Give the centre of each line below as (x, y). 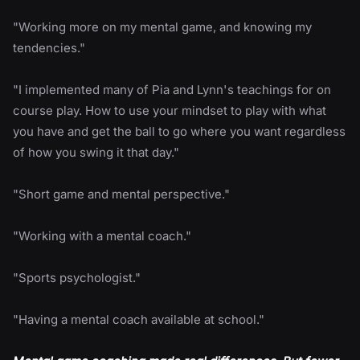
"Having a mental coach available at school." (139, 320)
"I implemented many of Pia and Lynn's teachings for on (172, 90)
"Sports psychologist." (77, 278)
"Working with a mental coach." (102, 236)
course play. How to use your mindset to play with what (170, 111)
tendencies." (49, 48)
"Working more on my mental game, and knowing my (162, 27)
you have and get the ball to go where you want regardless (179, 132)
